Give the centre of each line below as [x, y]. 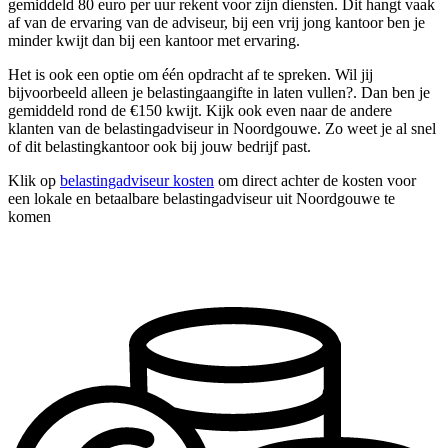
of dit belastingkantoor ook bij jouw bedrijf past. [159, 147]
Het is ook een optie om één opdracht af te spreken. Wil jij [190, 75]
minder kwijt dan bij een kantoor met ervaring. [154, 41]
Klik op [34, 181]
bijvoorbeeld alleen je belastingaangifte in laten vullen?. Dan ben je [219, 93]
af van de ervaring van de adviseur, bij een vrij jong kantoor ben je [216, 23]
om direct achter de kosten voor [315, 181]
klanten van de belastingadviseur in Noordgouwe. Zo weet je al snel [222, 129]
